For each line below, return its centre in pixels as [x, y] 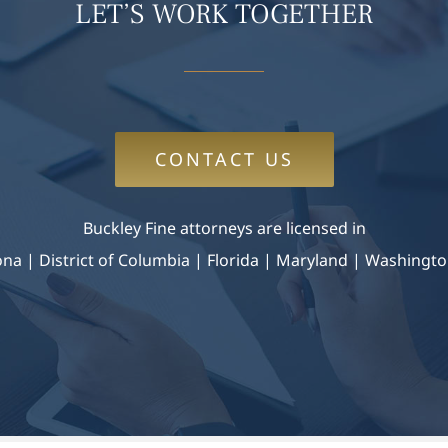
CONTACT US [224, 158]
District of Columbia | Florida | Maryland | [199, 259]
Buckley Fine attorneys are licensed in [224, 227]
